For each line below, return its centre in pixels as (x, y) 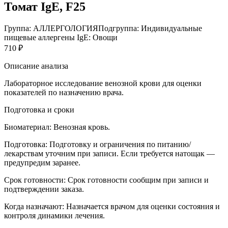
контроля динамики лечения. (54, 215)
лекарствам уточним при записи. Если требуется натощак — (109, 153)
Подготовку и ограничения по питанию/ (120, 144)
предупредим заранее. (42, 162)
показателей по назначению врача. (64, 92)
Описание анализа (36, 66)
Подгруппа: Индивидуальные (150, 28)
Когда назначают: (34, 206)
